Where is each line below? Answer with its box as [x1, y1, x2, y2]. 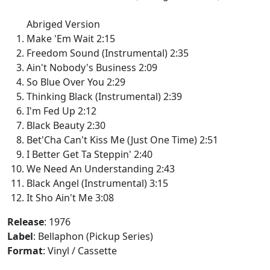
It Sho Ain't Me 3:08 [27, 190, 114, 204]
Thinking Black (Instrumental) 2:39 [27, 89, 182, 103]
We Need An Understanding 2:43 [27, 162, 175, 175]
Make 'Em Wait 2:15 [27, 31, 115, 45]
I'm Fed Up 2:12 [27, 104, 96, 118]
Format [7, 243, 43, 257]
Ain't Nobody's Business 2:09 [27, 60, 157, 74]
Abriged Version [27, 17, 100, 31]
